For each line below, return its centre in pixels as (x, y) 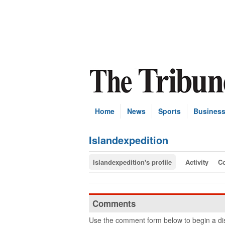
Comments (114, 203)
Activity (197, 162)
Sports (170, 111)
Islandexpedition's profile (132, 162)
